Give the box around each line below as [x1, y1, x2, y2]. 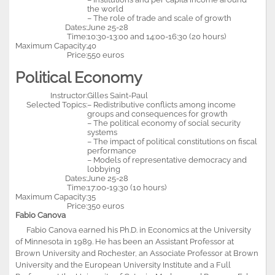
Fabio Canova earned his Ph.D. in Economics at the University [15, 225, 251, 234]
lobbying [87, 164, 120, 174]
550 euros [87, 50, 124, 60]
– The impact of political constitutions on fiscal [87, 136, 257, 146]
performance [87, 145, 136, 155]
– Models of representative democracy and [87, 155, 247, 165]
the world [87, 4, 123, 14]
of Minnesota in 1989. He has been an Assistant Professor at [15, 236, 234, 246]
